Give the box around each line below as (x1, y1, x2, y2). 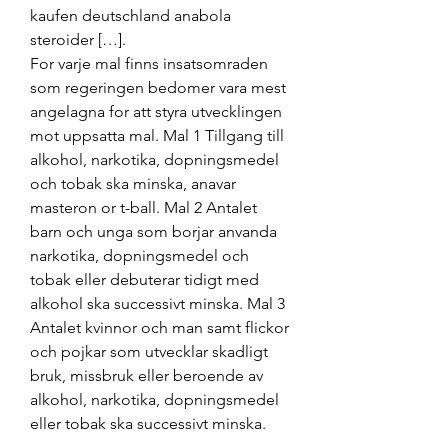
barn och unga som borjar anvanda (30, 221, 277, 241)
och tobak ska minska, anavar (30, 173, 236, 193)
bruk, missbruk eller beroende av (30, 365, 263, 385)
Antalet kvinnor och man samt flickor (30, 317, 289, 337)
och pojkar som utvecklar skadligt (30, 341, 268, 361)
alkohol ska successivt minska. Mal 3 (30, 293, 285, 313)
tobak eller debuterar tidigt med (30, 269, 259, 289)
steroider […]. (30, 29, 130, 49)
